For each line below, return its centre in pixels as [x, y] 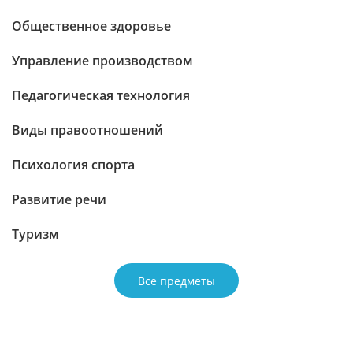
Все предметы [176, 281]
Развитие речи [59, 199]
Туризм [35, 234]
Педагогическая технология [101, 95]
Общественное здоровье [91, 26]
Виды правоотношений [87, 130]
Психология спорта [73, 165]
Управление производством [102, 61]
